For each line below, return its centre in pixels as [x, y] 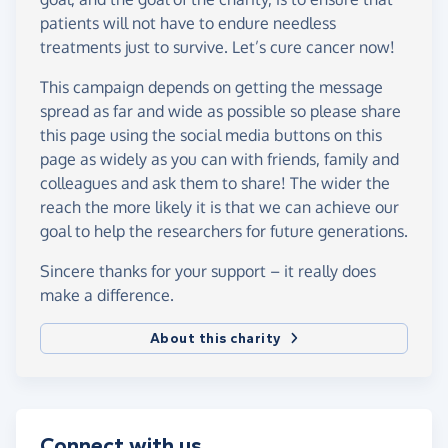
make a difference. [107, 295]
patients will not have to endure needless [188, 23]
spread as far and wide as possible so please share [220, 111]
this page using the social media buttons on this [211, 135]
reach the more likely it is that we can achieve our [219, 207]
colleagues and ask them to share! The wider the [215, 183]
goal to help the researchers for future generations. [224, 231]
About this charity [215, 339]
